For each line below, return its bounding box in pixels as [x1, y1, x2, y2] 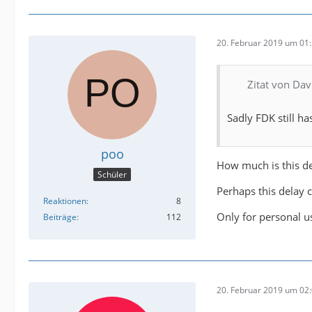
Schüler [97, 169, 127, 181]
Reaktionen [43, 195, 86, 208]
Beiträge [43, 211, 77, 224]
